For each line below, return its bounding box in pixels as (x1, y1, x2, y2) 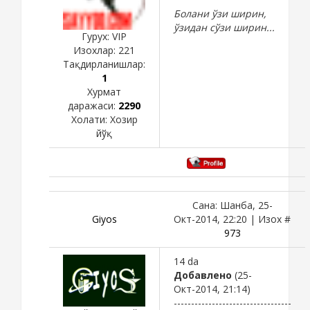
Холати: (71, 112, 110, 126)
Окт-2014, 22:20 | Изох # (174, 212, 291, 226)
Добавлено (174, 268, 232, 282)
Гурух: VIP (82, 29, 127, 43)
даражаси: (68, 98, 118, 112)
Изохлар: (73, 43, 118, 57)
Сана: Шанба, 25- (192, 198, 273, 212)
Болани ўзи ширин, (174, 6, 266, 20)
